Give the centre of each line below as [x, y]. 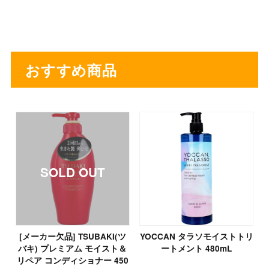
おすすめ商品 [71, 69]
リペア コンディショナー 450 [72, 260]
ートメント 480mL [197, 248]
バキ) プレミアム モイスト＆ [73, 248]
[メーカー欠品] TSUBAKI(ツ [72, 236]
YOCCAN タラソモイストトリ [196, 236]
